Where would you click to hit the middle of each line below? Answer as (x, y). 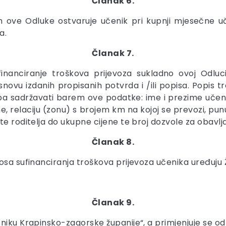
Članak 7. (113, 53)
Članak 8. (113, 142)
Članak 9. (113, 203)
